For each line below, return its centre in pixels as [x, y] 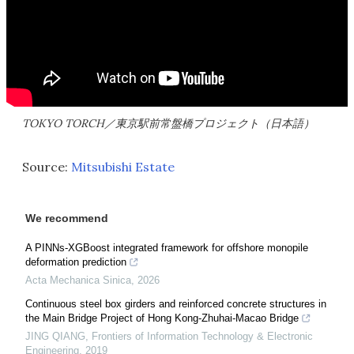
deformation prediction [76, 262]
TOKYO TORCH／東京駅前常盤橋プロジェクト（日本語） [168, 123]
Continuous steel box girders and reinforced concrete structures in [176, 303]
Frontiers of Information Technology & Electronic [202, 336]
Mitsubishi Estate [123, 166]
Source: [47, 166]
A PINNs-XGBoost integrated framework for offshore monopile [167, 247]
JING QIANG [55, 336]
